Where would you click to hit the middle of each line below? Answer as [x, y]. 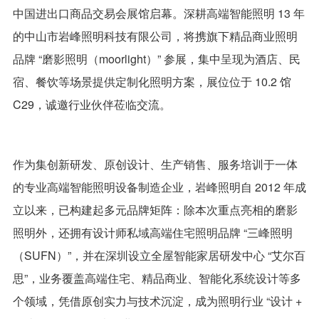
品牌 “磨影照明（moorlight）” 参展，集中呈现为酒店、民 [156, 58]
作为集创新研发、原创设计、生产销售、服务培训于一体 [155, 164]
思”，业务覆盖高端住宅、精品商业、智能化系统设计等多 [157, 278]
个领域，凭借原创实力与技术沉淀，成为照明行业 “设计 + [157, 300]
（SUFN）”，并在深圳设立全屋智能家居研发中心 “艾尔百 [159, 255]
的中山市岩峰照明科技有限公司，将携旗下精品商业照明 [155, 36]
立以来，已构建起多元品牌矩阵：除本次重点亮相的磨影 [155, 209]
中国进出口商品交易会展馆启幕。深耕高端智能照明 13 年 [158, 13]
